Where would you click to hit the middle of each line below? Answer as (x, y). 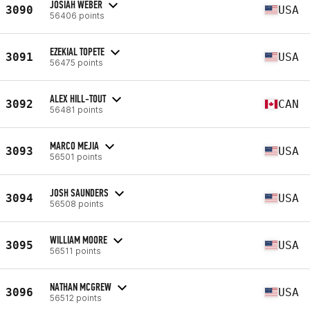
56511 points (75, 250)
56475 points (76, 62)
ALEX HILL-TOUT (78, 98)
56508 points (77, 203)
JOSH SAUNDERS (79, 192)
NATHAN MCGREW (81, 286)
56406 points (77, 15)
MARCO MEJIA (74, 145)
